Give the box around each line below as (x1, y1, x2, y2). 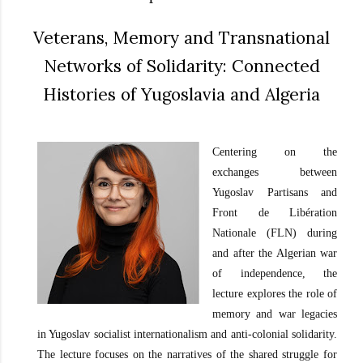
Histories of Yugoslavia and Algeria (43, 83, 320, 105)
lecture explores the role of (212, 288, 337, 301)
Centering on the (212, 146, 337, 159)
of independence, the (212, 267, 337, 280)
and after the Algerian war (212, 247, 337, 260)
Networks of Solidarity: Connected (43, 54, 320, 77)
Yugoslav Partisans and (212, 186, 337, 199)
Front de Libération (212, 207, 337, 220)
